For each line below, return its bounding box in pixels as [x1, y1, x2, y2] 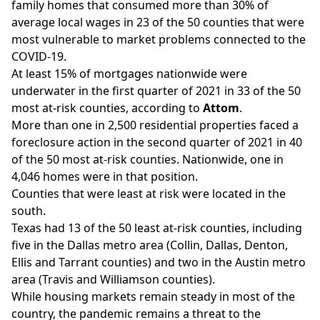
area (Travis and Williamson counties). [11, 271, 215, 287]
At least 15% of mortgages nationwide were [11, 66, 247, 81]
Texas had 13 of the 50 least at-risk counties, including [11, 220, 302, 236]
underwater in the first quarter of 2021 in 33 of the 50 [11, 83, 301, 99]
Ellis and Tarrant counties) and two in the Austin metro [11, 254, 306, 270]
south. [11, 203, 49, 219]
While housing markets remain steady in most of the [11, 289, 295, 304]
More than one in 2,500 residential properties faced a [11, 117, 299, 133]
